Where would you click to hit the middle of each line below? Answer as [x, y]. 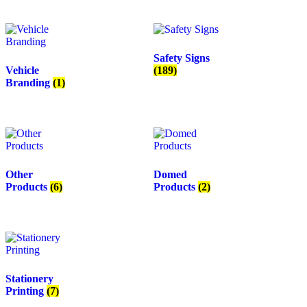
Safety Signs [182, 58]
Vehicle [22, 71]
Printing [26, 291]
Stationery [29, 278]
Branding [29, 83]
